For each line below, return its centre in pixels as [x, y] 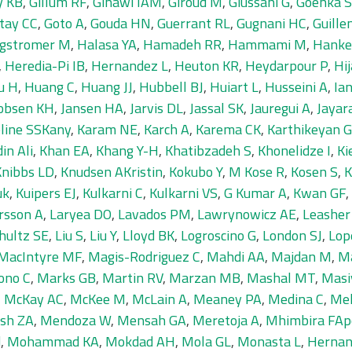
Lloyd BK [148, 235]
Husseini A [296, 87]
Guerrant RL [194, 23]
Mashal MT [281, 278]
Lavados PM [154, 214]
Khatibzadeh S [208, 150]
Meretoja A [226, 320]
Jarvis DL [156, 108]
